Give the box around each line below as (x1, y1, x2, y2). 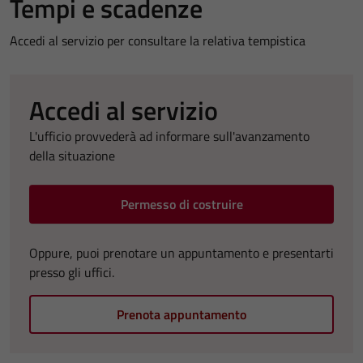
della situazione (29, 145, 115, 165)
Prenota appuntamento (117, 304, 246, 324)
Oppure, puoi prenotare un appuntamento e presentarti (29, 242, 334, 263)
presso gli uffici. (29, 262, 114, 282)
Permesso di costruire (120, 194, 243, 214)
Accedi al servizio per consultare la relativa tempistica (10, 30, 305, 50)
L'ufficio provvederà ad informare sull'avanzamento (29, 126, 310, 146)
